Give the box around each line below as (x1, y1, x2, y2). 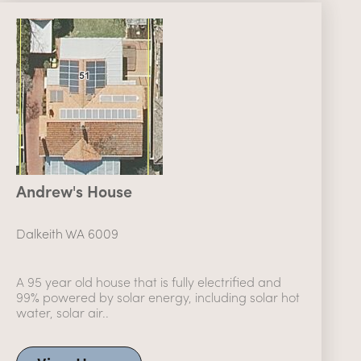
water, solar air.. (16, 302, 110, 322)
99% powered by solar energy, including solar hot (16, 287, 301, 306)
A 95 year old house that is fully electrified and (16, 272, 282, 291)
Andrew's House (16, 178, 133, 202)
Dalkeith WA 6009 (16, 223, 119, 243)
